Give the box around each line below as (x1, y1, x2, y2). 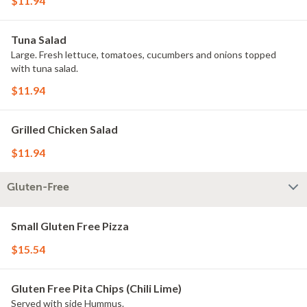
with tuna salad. (11, 62, 78, 74)
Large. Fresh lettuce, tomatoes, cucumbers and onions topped (11, 49, 276, 60)
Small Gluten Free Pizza (11, 219, 129, 232)
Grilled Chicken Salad (11, 123, 118, 136)
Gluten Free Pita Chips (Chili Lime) (11, 282, 182, 295)
